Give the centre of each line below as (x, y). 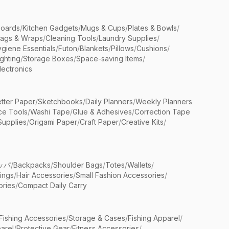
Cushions (152, 48)
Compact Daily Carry (52, 185)
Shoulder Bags (78, 165)
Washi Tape (50, 112)
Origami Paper (53, 122)
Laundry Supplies (128, 38)
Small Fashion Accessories (120, 175)
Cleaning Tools (71, 38)
